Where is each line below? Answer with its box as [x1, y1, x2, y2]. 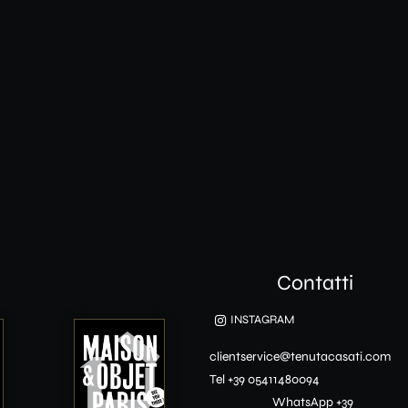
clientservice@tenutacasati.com [209, 349, 392, 365]
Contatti [276, 270, 353, 296]
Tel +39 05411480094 [209, 372, 321, 388]
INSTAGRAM [229, 312, 294, 328]
